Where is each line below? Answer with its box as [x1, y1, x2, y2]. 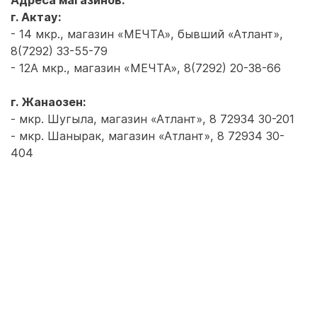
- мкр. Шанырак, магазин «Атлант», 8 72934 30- [11, 129, 284, 143]
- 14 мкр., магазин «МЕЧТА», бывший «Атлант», [11, 27, 283, 41]
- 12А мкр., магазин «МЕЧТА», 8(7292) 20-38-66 [11, 61, 281, 75]
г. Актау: [11, 10, 62, 24]
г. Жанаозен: [11, 95, 86, 109]
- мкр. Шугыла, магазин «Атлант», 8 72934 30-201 [11, 112, 294, 126]
